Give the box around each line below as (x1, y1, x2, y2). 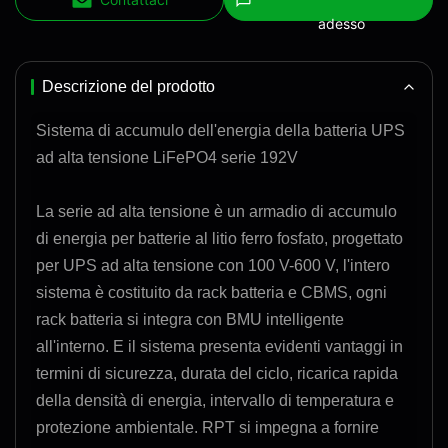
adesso (317, 15, 365, 32)
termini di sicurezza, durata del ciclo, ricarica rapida (36, 365, 398, 382)
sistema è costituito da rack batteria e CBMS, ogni (36, 284, 387, 301)
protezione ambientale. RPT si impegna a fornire (36, 419, 379, 436)
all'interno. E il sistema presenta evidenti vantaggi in (36, 338, 403, 355)
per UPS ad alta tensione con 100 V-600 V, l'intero (36, 257, 390, 274)
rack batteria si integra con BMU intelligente (36, 311, 344, 328)
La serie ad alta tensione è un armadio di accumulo (36, 203, 397, 220)
